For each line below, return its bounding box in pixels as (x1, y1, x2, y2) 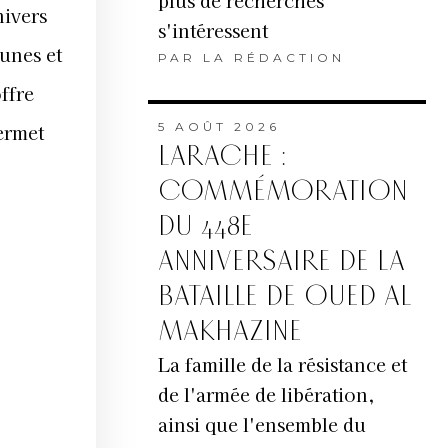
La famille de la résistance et (157, 351, 407, 378)
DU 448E (157, 210, 253, 244)
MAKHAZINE (157, 315, 302, 349)
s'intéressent (157, 17, 268, 44)
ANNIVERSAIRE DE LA (157, 245, 405, 279)
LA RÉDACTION (202, 50, 345, 66)
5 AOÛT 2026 (157, 119, 280, 135)
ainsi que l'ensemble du (157, 411, 366, 438)
